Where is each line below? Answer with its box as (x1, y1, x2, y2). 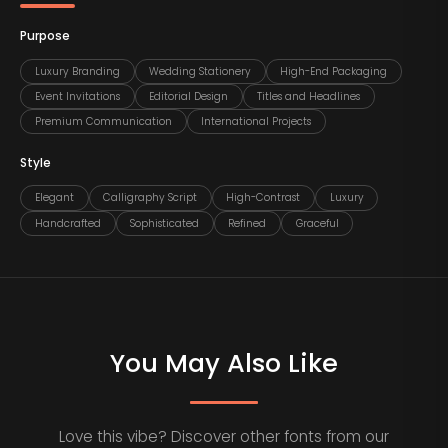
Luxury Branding (34, 63, 120, 79)
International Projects (201, 114, 312, 130)
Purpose (20, 28, 71, 45)
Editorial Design (149, 89, 229, 105)
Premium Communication (34, 114, 172, 130)
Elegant (34, 190, 74, 206)
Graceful (295, 215, 339, 231)
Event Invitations (34, 89, 120, 105)
